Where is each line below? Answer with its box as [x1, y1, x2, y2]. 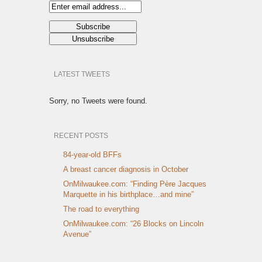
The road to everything [63, 205, 139, 214]
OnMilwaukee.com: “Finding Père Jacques [63, 180, 206, 189]
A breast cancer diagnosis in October [63, 165, 188, 174]
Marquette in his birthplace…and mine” [63, 190, 194, 199]
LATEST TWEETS [54, 70, 110, 79]
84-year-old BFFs [63, 150, 122, 160]
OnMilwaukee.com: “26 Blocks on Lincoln [63, 219, 204, 229]
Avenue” [63, 230, 91, 239]
